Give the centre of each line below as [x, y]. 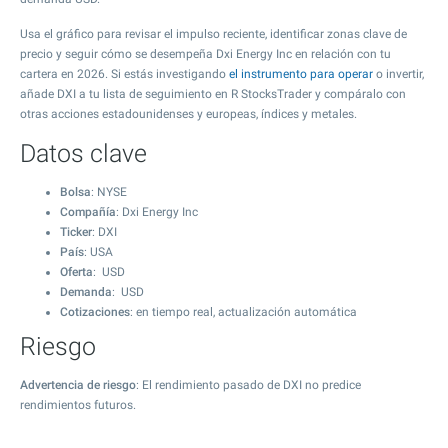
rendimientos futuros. [78, 405]
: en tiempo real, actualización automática [243, 312]
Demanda [86, 292]
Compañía [88, 212]
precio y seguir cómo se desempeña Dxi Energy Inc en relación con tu [205, 54]
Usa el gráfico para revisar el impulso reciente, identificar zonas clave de [213, 34]
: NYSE [109, 192]
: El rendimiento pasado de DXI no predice [248, 385]
